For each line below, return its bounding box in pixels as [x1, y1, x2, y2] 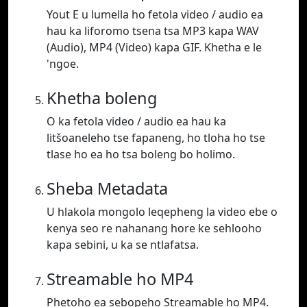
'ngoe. [47, 56, 79, 72]
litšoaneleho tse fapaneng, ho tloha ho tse [47, 130, 265, 146]
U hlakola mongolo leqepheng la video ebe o [47, 204, 278, 220]
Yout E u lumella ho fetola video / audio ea [47, 7, 263, 23]
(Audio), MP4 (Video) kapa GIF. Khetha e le [47, 40, 262, 56]
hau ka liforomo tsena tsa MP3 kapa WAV [47, 23, 259, 39]
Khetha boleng [47, 87, 157, 110]
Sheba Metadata [47, 177, 168, 200]
